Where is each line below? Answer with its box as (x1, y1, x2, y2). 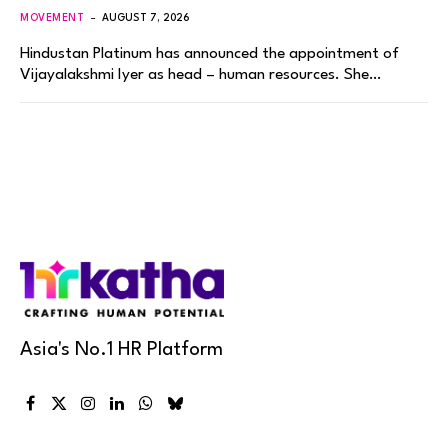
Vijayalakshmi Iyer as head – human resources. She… (20, 66, 381, 83)
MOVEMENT (20, 12, 85, 23)
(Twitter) (57, 426, 109, 440)
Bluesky (173, 405, 217, 419)
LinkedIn (115, 405, 163, 419)
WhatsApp (144, 405, 208, 419)
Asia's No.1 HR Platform (20, 340, 223, 361)
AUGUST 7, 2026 (102, 12, 191, 23)
